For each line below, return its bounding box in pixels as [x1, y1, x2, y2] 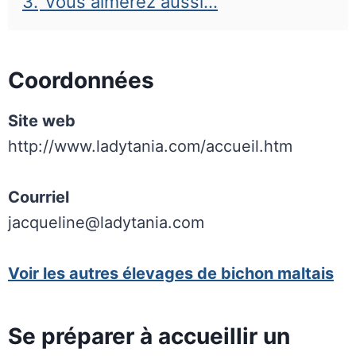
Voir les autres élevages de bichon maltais [8, 264, 334, 283]
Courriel [8, 188, 69, 207]
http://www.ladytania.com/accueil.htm [8, 137, 292, 156]
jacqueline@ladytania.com [8, 213, 204, 232]
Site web [8, 111, 75, 130]
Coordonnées [8, 67, 154, 94]
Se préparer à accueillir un [8, 323, 290, 350]
